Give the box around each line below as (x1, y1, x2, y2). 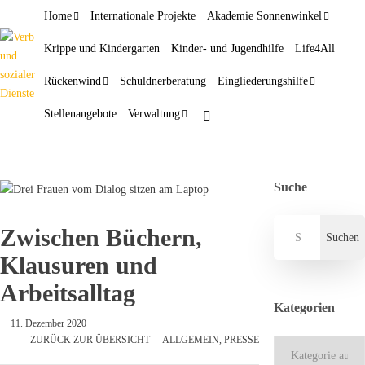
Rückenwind (44, 75, 101, 87)
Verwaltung (128, 108, 180, 120)
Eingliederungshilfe (218, 75, 308, 87)
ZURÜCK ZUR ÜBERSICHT (30, 334, 151, 345)
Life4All (295, 42, 335, 55)
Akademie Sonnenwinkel (207, 10, 322, 22)
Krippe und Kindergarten (44, 42, 160, 55)
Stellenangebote (44, 108, 117, 120)
